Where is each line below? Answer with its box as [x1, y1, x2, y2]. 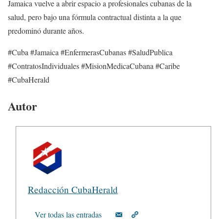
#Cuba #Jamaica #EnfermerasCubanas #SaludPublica [8, 46, 173, 57]
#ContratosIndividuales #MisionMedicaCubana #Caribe [8, 60, 180, 71]
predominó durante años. [8, 25, 84, 36]
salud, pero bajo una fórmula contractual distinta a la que [8, 11, 181, 22]
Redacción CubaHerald [28, 183, 118, 196]
